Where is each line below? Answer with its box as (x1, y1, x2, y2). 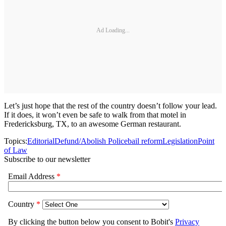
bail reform (128, 137, 162, 145)
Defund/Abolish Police (54, 137, 128, 145)
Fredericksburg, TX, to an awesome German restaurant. (4, 120, 181, 128)
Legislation (162, 137, 198, 145)
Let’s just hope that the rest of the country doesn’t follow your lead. (4, 101, 217, 110)
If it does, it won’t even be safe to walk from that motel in (4, 110, 186, 119)
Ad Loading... (96, 26, 130, 34)
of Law (4, 146, 27, 154)
